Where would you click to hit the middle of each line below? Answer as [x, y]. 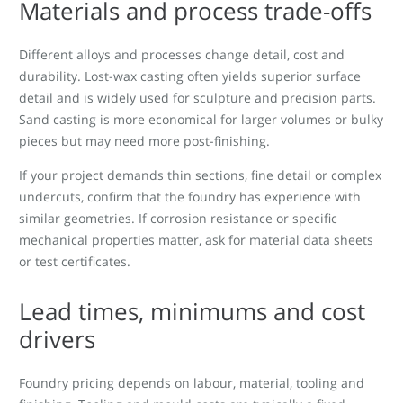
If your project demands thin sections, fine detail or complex [200, 175]
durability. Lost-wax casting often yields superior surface [190, 76]
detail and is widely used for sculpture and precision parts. [197, 97]
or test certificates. [75, 261]
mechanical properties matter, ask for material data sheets [196, 239]
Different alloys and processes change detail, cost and [182, 54]
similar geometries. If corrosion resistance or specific [178, 218]
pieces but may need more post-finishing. [144, 140]
